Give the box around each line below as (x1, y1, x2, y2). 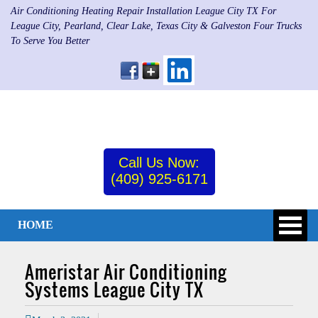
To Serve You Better (11, 35, 89, 46)
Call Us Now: (119, 154, 199, 170)
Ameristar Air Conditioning (25, 258, 226, 285)
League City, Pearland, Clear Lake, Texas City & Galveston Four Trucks (11, 21, 302, 31)
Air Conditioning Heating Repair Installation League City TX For (11, 6, 276, 16)
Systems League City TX (25, 275, 204, 302)
